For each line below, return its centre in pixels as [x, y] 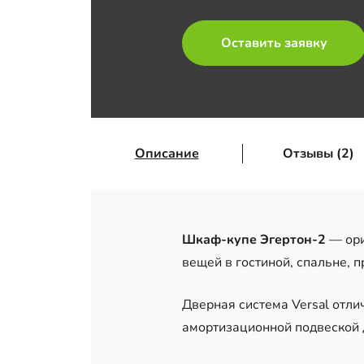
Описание [167, 154]
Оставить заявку [274, 43]
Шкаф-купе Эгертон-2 [254, 240]
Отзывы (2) [318, 154]
